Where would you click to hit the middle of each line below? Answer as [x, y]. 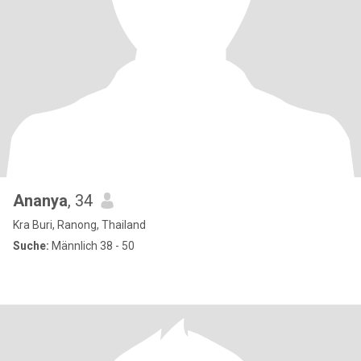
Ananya [40, 201]
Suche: [31, 246]
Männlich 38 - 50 [92, 246]
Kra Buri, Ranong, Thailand [79, 225]
